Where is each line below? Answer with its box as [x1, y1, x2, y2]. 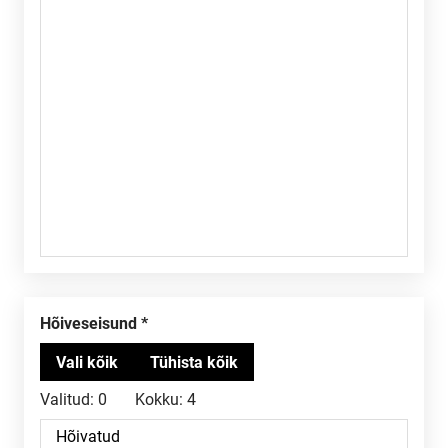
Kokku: [135, 390, 183, 409]
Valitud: [40, 390, 94, 409]
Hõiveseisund [51, 314, 137, 333]
